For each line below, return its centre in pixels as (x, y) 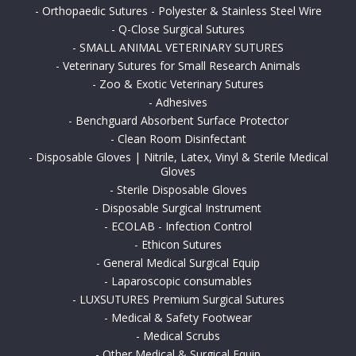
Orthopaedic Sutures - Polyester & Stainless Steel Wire (182, 11)
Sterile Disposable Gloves (182, 190)
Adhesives (182, 103)
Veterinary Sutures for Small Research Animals (182, 66)
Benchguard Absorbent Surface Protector (182, 121)
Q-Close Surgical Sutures (182, 29)
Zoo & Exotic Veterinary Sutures (182, 84)
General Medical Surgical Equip (182, 263)
